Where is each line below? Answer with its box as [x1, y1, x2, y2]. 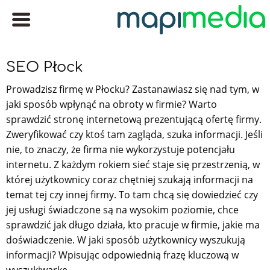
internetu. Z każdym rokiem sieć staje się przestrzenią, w [6, 157, 260, 171]
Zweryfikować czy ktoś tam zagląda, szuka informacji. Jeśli [6, 127, 263, 141]
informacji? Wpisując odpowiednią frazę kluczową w [6, 248, 239, 262]
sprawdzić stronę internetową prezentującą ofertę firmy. [6, 112, 262, 126]
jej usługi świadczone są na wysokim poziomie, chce [6, 202, 239, 216]
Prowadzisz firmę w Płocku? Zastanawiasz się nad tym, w [6, 82, 259, 96]
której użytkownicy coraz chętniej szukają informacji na [6, 172, 253, 186]
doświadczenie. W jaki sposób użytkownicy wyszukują [6, 233, 245, 246]
